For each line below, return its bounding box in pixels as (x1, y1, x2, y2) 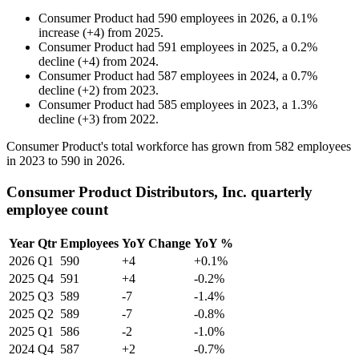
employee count (6, 200, 108, 218)
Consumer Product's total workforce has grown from (6, 139, 275, 154)
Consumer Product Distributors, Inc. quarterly (6, 183, 313, 200)
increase (38, 26, 79, 40)
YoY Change (122, 236, 191, 250)
